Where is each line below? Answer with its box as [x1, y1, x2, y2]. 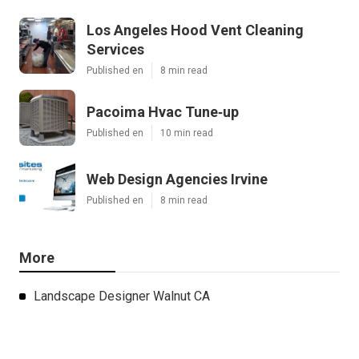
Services [87, 40, 144, 58]
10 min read [160, 127, 213, 139]
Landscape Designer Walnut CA [34, 288, 210, 304]
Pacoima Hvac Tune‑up [87, 103, 239, 120]
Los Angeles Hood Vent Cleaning [87, 21, 304, 38]
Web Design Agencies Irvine [87, 170, 268, 188]
